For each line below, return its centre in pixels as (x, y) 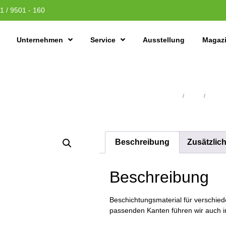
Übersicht (169, 96)
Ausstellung (163, 40)
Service (103, 40)
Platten (194, 96)
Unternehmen (40, 40)
